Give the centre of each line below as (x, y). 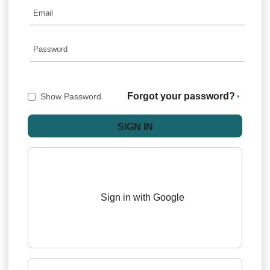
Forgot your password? (181, 96)
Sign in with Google (143, 198)
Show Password (71, 97)
